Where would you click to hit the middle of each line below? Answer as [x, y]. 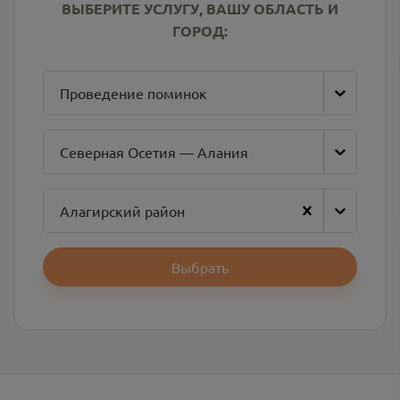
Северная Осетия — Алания [154, 152]
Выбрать [200, 267]
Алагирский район [122, 211]
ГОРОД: [200, 31]
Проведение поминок [133, 93]
